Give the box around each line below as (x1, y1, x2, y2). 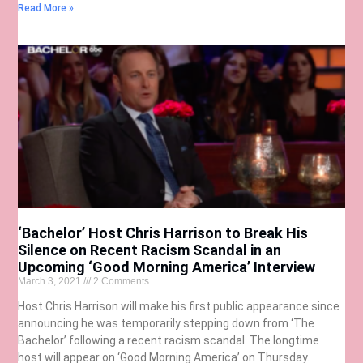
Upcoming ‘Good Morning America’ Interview (18, 258, 316, 276)
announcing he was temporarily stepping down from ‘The (18, 317, 315, 331)
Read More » (18, 2, 75, 15)
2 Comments (91, 275, 150, 288)
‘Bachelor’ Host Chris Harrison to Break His (18, 224, 309, 242)
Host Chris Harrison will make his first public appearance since (18, 300, 340, 314)
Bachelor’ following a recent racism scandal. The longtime (18, 334, 320, 348)
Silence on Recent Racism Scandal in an (18, 241, 282, 259)
